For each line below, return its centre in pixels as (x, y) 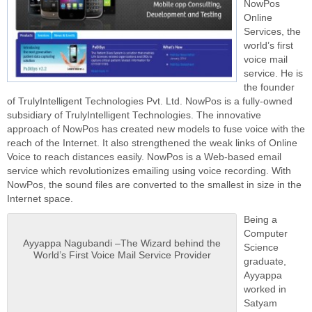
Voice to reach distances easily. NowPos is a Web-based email (144, 157)
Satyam (260, 303)
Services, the (272, 32)
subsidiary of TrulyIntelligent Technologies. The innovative (134, 115)
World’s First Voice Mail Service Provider (122, 255)
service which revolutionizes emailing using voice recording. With (149, 171)
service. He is (273, 73)
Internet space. (40, 199)
